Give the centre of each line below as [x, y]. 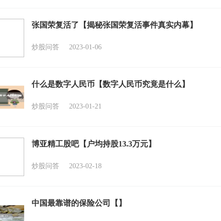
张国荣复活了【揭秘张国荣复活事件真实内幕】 [114, 25]
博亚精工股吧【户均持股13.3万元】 [94, 144]
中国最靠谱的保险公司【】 [79, 203]
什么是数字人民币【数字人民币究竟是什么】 [110, 84]
